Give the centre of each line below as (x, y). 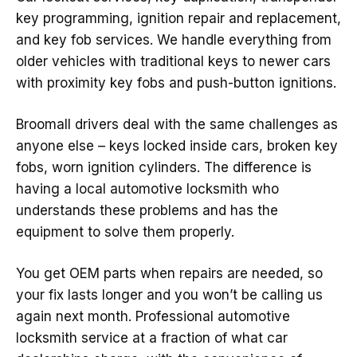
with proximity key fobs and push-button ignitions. (176, 83)
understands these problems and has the (147, 210)
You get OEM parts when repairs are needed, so (169, 273)
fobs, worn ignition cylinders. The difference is (164, 167)
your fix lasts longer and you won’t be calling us (169, 295)
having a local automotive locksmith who (147, 189)
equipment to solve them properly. (125, 232)
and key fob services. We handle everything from (174, 40)
